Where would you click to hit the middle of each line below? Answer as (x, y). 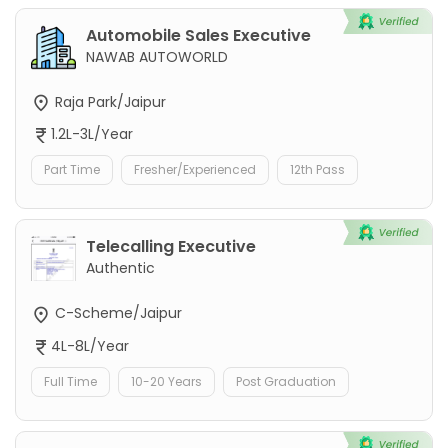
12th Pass (317, 170)
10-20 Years (166, 381)
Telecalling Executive (171, 247)
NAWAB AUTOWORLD (157, 57)
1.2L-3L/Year (92, 134)
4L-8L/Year (90, 345)
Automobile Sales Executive (198, 36)
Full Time (70, 381)
